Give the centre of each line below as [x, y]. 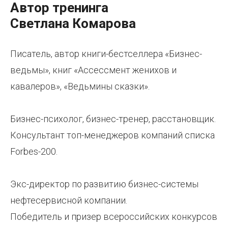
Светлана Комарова [73, 23]
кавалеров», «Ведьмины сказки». [80, 86]
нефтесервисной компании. [69, 200]
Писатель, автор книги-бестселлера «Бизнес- [106, 53]
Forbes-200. [34, 151]
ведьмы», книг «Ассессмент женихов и [93, 70]
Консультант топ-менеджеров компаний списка [112, 135]
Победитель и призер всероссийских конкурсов [114, 216]
